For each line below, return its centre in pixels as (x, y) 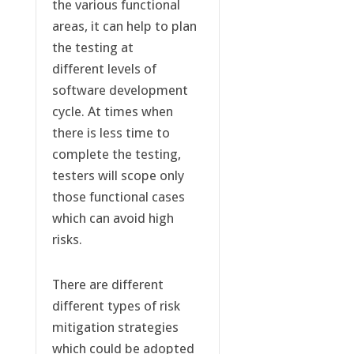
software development (120, 90)
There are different (107, 285)
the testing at (92, 48)
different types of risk (116, 306)
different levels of (104, 69)
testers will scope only (118, 176)
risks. (67, 240)
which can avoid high (113, 218)
